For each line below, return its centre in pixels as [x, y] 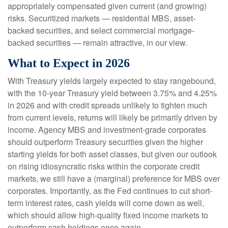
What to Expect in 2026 [69, 63]
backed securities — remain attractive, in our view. [97, 42]
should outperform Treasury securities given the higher [105, 141]
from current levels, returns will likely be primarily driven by [112, 117]
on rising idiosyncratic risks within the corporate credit [104, 166]
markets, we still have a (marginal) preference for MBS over [114, 178]
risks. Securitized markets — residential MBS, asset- [102, 18]
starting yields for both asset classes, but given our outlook [112, 154]
